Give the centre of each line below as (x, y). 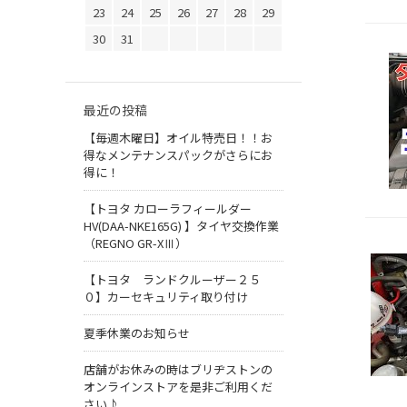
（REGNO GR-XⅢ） (135, 243)
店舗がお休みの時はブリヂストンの (178, 370)
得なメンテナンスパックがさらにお (178, 155)
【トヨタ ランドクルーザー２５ (172, 280)
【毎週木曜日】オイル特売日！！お (178, 138)
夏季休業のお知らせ (137, 333)
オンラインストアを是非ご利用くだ (178, 387)
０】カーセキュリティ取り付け (166, 297)
